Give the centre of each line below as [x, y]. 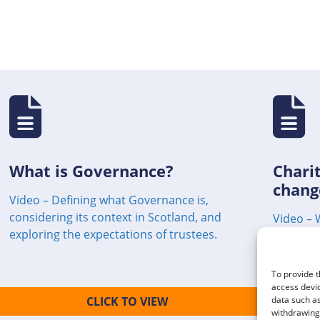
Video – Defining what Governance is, [109, 200]
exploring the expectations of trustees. [113, 234]
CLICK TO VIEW [127, 301]
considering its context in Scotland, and [115, 217]
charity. [293, 235]
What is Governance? [91, 170]
